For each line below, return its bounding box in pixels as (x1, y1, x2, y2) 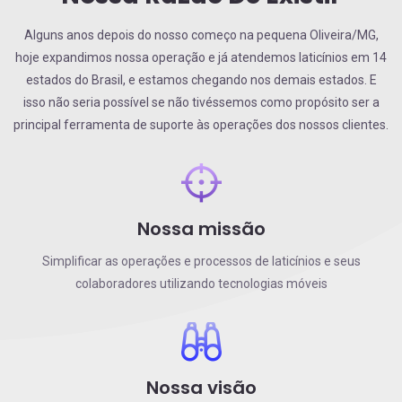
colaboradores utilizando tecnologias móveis (74, 275, 328, 291)
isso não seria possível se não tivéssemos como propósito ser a (22, 94, 380, 109)
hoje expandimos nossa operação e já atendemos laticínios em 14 (15, 49, 387, 65)
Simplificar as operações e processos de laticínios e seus (41, 253, 361, 268)
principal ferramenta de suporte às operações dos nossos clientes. (13, 117, 389, 132)
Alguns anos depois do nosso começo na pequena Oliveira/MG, (23, 27, 379, 42)
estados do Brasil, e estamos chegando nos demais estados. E (25, 72, 377, 87)
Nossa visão (145, 374, 257, 400)
